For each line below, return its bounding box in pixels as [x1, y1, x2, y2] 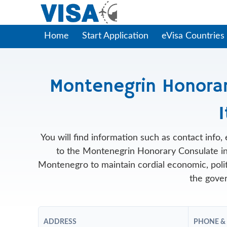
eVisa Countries [161, 31, 224, 41]
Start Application [82, 31, 148, 41]
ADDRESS [44, 218, 77, 225]
